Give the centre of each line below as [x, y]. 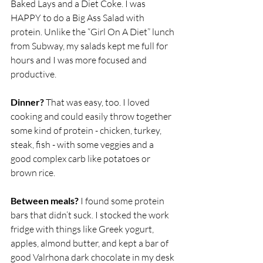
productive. [34, 74]
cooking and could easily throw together [92, 116]
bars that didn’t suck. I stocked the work [91, 215]
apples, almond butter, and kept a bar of [90, 243]
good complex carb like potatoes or [81, 159]
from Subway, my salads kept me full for [90, 46]
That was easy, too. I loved [98, 102]
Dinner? [27, 102]
